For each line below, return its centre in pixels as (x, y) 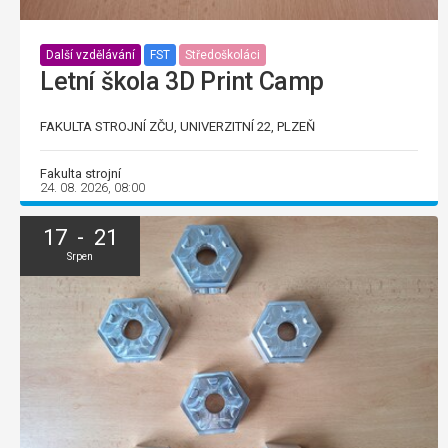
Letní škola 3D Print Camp (182, 81)
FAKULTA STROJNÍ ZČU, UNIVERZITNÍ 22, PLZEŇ (177, 126)
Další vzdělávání (90, 55)
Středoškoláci (222, 55)
